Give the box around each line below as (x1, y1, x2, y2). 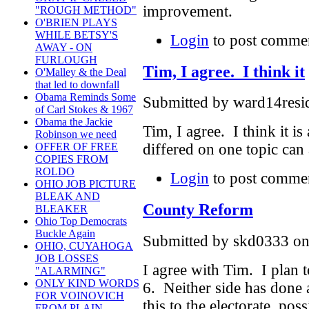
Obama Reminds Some (35, 91, 136, 103)
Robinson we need (35, 128, 117, 141)
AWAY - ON (35, 41, 92, 54)
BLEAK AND (35, 190, 100, 203)
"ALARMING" (35, 265, 106, 277)
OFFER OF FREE (35, 141, 118, 153)
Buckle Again (35, 228, 95, 240)
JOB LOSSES (35, 252, 99, 265)
